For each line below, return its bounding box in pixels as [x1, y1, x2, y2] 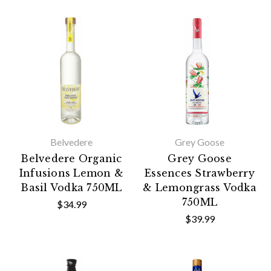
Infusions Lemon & [19, 167, 124, 179]
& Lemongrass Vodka [143, 181, 256, 194]
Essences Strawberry [145, 167, 255, 179]
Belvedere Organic [21, 152, 122, 165]
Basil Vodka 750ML [21, 181, 122, 194]
